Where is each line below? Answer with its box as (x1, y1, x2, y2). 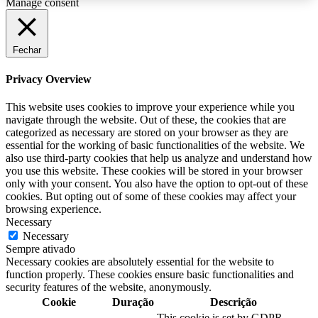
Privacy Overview (6, 72, 92, 85)
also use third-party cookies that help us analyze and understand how (6, 151, 312, 164)
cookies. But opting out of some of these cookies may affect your (6, 190, 296, 202)
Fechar (13, 45, 41, 56)
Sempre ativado (6, 242, 75, 255)
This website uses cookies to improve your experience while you (6, 100, 295, 113)
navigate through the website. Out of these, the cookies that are (6, 113, 286, 126)
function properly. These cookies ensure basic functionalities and (6, 268, 294, 280)
